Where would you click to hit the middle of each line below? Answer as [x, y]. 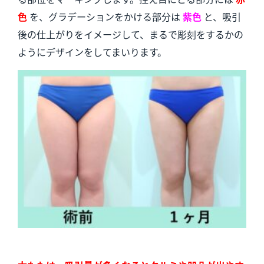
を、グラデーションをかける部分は [106, 17]
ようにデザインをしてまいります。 [92, 52]
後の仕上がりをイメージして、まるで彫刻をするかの [130, 34]
